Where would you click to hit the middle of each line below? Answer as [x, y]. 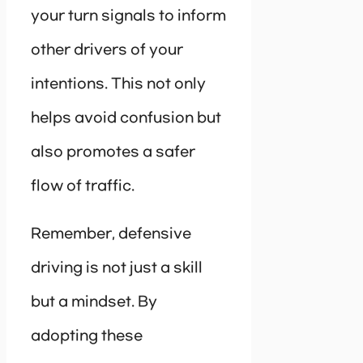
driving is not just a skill [117, 269]
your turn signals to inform [128, 17]
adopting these [87, 337]
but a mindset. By [94, 303]
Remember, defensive [111, 235]
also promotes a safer [113, 153]
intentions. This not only [118, 85]
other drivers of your [107, 51]
